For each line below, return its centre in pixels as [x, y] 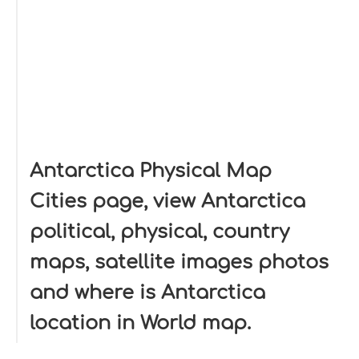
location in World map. [140, 323]
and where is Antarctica [147, 293]
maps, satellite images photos [179, 262]
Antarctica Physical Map [151, 171]
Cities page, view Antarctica [167, 202]
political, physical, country [159, 232]
